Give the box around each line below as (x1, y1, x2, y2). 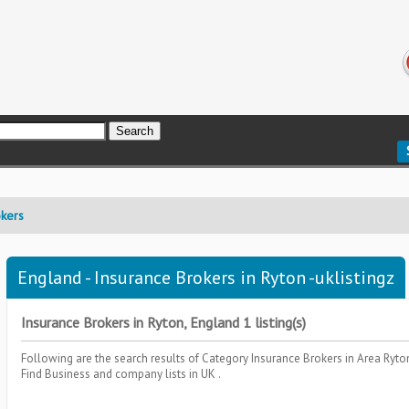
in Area (345, 351, 383, 366)
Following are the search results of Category (21, 351, 251, 366)
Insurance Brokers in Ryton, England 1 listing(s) (21, 313, 306, 331)
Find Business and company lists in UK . (21, 366, 221, 382)
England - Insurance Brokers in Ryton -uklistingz (17, 266, 394, 289)
